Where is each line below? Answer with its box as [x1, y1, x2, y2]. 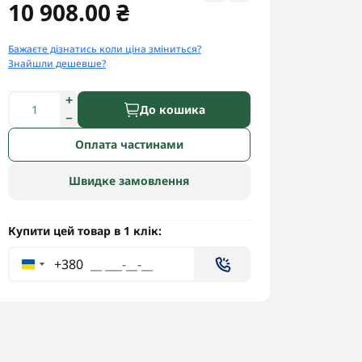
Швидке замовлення [69, 173, 190, 188]
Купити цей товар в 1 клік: [8, 223, 162, 238]
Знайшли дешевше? [8, 57, 106, 70]
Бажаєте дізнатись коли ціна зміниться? [8, 42, 201, 56]
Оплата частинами [75, 137, 183, 152]
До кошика [139, 101, 205, 117]
